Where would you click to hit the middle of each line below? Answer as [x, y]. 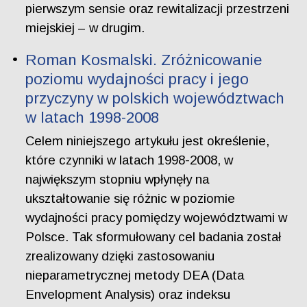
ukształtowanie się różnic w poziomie [131, 198]
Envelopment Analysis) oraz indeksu [128, 294]
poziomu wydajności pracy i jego [137, 79]
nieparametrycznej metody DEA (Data [135, 275]
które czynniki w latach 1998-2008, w [130, 160]
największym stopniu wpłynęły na [118, 179]
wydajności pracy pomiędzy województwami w [157, 217]
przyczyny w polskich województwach [155, 98]
